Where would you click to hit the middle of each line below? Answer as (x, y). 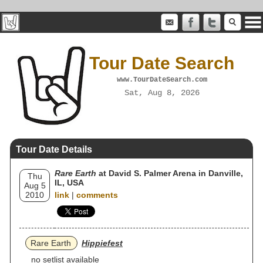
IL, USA (69, 183)
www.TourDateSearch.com (162, 80)
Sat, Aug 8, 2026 (162, 92)
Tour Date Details (54, 149)
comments (97, 195)
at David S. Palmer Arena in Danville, (170, 173)
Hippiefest (102, 243)
